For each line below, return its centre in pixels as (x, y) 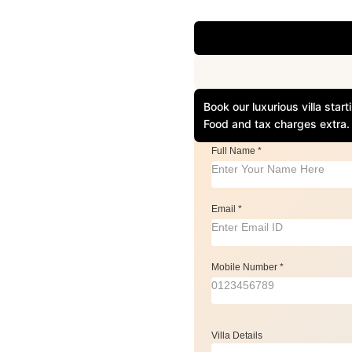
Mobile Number (246, 267)
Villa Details (237, 335)
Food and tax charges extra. (277, 123)
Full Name (235, 150)
